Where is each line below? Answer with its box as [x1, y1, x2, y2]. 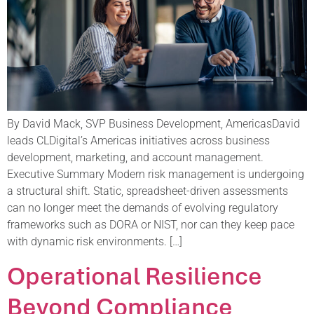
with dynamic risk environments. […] [7, 234, 182, 248]
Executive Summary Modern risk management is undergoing [7, 167, 304, 181]
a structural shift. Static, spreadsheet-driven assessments [7, 184, 288, 198]
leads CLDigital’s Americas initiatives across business [7, 133, 270, 147]
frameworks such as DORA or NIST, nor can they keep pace [7, 217, 294, 231]
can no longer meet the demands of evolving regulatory [7, 200, 278, 214]
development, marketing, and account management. [7, 150, 264, 164]
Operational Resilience [7, 259, 262, 292]
